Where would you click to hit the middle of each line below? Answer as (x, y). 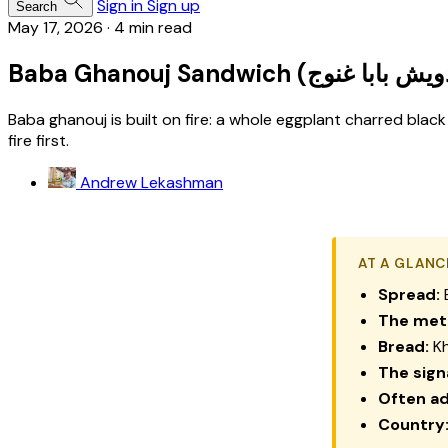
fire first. (38, 140)
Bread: (403, 346)
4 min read (153, 27)
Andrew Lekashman (151, 182)
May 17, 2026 (55, 27)
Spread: (409, 294)
